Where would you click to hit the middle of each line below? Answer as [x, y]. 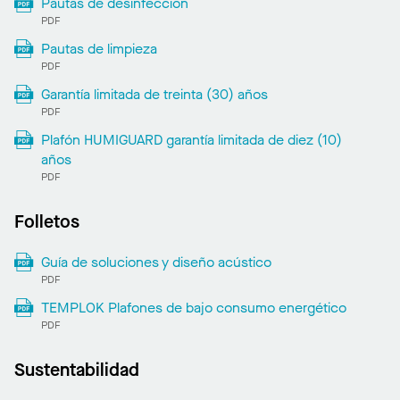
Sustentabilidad [77, 371]
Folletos [47, 222]
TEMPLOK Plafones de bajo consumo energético [193, 308]
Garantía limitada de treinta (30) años [154, 95]
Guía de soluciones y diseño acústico [156, 262]
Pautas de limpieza [99, 49]
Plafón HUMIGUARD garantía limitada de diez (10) [191, 140]
